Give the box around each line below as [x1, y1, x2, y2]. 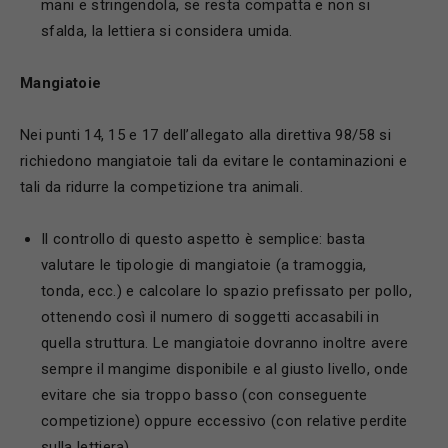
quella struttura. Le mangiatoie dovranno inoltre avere [41, 334, 409, 352]
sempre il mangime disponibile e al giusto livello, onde [41, 360, 409, 378]
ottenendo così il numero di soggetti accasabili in [41, 308, 380, 326]
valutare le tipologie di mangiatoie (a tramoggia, [41, 256, 367, 274]
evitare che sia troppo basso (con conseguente [41, 386, 368, 404]
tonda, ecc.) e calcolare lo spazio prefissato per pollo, [41, 282, 412, 300]
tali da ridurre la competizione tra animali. [20, 178, 304, 196]
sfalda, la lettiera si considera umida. [41, 22, 293, 40]
